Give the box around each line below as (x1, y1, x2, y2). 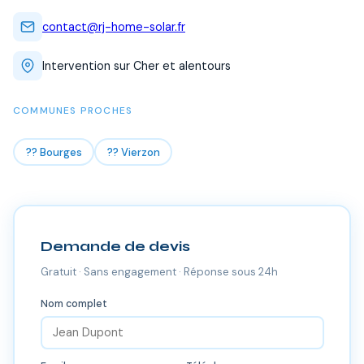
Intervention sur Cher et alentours (42, 58, 231, 73)
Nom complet (40, 297, 107, 310)
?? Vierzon (106, 145, 160, 159)
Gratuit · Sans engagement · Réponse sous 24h (40, 264, 278, 279)
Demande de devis (40, 237, 190, 255)
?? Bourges (25, 145, 82, 159)
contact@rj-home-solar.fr (42, 19, 185, 34)
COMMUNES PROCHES (13, 104, 133, 117)
